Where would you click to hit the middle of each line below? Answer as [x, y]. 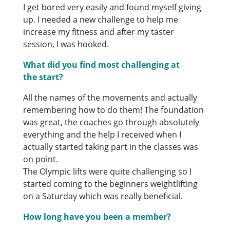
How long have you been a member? [97, 216]
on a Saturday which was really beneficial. [103, 196]
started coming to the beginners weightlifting [111, 184]
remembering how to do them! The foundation [114, 110]
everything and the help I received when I [102, 134]
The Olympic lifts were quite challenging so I [108, 171]
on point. [41, 159]
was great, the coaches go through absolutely [111, 122]
